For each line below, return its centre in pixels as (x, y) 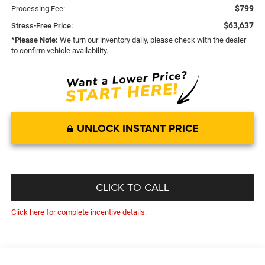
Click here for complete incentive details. (79, 212)
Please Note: (36, 40)
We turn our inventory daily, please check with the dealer (152, 40)
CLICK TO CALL (132, 187)
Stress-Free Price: (42, 25)
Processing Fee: (38, 8)
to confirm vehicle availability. (59, 50)
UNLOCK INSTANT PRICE (138, 128)
